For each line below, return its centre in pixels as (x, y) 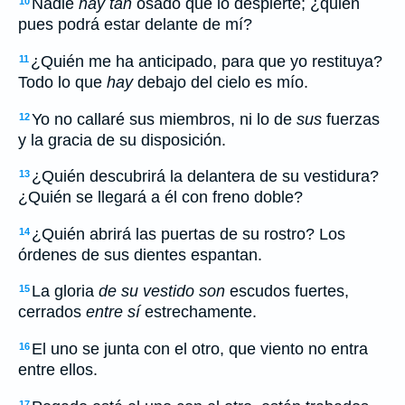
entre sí (113, 312)
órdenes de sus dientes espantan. (140, 254)
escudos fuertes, (287, 292)
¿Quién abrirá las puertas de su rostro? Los (188, 234)
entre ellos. (58, 369)
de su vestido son (162, 292)
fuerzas (351, 119)
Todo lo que (62, 82)
